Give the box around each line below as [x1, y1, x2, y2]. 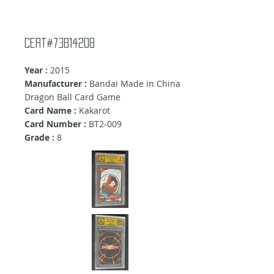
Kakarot [79, 105, 110, 117]
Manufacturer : [24, 78, 87, 90]
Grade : [24, 131, 54, 144]
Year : [24, 64, 48, 76]
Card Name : [24, 105, 79, 117]
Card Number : [24, 118, 86, 130]
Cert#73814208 [24, 38, 95, 48]
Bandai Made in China [87, 78, 180, 90]
